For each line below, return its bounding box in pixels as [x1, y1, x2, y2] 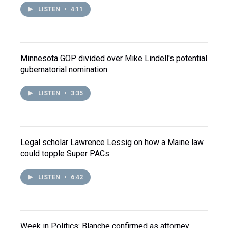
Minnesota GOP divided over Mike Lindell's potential [20, 53, 207, 64]
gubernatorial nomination [20, 65, 107, 75]
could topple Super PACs [20, 149, 109, 159]
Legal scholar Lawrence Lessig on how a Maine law [20, 137, 204, 148]
